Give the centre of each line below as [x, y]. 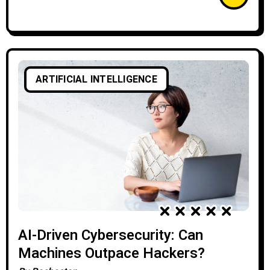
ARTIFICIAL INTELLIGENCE [96, 80]
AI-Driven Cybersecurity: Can [111, 235]
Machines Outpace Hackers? [111, 253]
